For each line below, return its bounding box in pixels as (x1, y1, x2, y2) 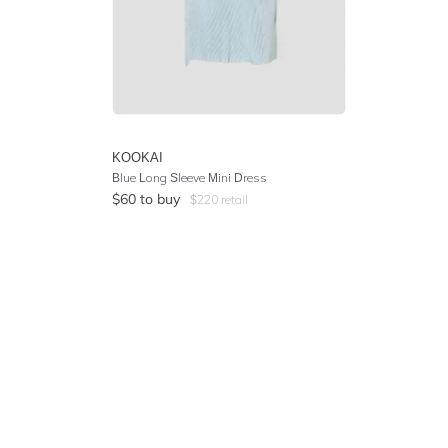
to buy (140, 189, 180, 208)
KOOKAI (112, 148, 163, 165)
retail (218, 191, 248, 207)
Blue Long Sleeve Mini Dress (112, 169, 267, 185)
